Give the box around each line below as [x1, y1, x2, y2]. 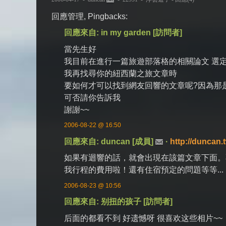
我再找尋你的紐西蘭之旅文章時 [64, 69, 178, 78]
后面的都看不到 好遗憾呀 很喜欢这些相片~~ [64, 213, 223, 222]
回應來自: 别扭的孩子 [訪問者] [64, 197, 173, 206]
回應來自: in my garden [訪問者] [64, 28, 183, 37]
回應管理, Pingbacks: [51, 12, 128, 21]
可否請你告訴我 [64, 93, 121, 102]
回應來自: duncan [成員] [64, 137, 156, 146]
